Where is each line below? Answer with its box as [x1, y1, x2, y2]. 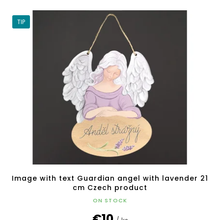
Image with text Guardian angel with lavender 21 [12, 173, 208, 184]
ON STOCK [92, 196, 128, 205]
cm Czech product [73, 183, 147, 193]
